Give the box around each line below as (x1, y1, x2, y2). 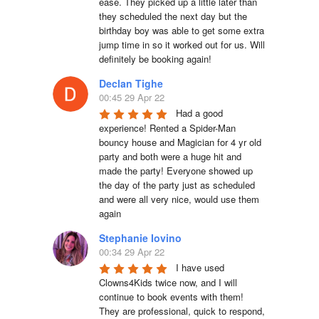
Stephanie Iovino (99, 231, 182, 246)
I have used (176, 261, 224, 275)
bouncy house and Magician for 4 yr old (99, 135, 261, 150)
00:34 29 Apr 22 (99, 245, 164, 259)
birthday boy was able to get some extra (99, 23, 264, 38)
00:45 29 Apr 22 (99, 90, 164, 105)
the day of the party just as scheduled (99, 178, 255, 192)
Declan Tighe (99, 76, 163, 91)
